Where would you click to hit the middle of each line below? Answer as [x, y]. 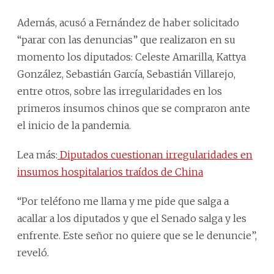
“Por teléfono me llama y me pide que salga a [123, 202]
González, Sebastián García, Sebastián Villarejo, [126, 74]
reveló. [33, 253]
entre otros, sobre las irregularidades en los [120, 91]
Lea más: [37, 155]
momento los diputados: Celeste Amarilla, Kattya [131, 57]
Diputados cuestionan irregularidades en [155, 155]
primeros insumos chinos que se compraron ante [134, 109]
